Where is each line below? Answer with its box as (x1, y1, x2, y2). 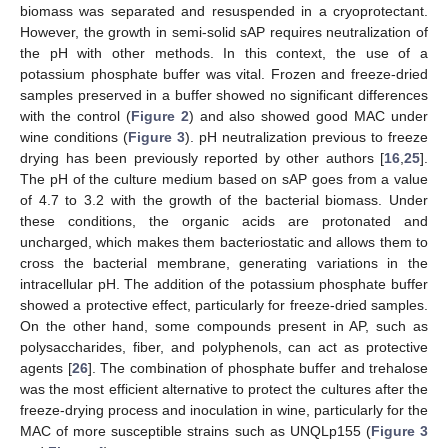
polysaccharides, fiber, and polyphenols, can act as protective (20, 339, 428, 356)
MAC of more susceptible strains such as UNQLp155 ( (20, 423, 371, 440)
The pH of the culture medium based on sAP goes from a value (20, 171, 428, 188)
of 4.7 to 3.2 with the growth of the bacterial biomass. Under (20, 192, 428, 209)
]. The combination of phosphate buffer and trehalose (87, 360, 428, 377)
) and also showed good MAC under (188, 108, 429, 125)
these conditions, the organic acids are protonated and (20, 213, 428, 230)
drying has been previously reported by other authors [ (20, 150, 384, 167)
